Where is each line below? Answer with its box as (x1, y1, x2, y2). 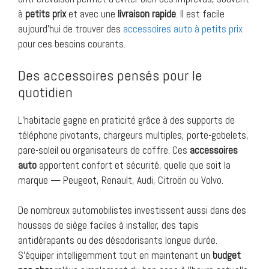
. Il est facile (176, 7, 225, 21)
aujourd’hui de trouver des (18, 22, 123, 36)
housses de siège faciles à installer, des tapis (18, 219, 199, 232)
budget (213, 249, 241, 262)
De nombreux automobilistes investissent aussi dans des (18, 204, 246, 217)
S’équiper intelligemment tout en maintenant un (18, 249, 213, 262)
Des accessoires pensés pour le (18, 65, 202, 85)
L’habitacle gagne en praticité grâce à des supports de (18, 113, 235, 127)
